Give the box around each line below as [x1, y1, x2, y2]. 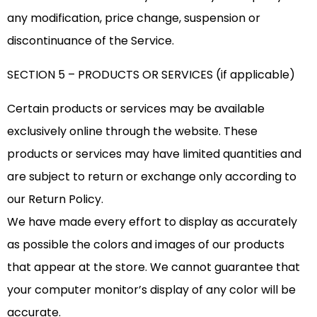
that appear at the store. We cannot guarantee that [7, 259, 300, 276]
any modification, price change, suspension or [7, 10, 260, 27]
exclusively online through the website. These [7, 123, 258, 140]
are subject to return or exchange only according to [7, 168, 296, 185]
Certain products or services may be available [7, 100, 265, 117]
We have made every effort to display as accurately [7, 214, 297, 231]
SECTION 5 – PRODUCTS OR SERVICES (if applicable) [7, 67, 295, 83]
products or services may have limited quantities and [7, 146, 301, 163]
